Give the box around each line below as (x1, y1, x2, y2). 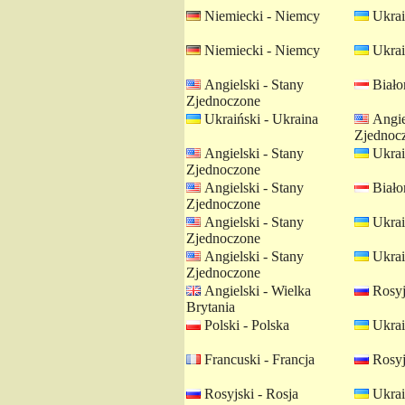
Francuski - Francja (201, 352, 315, 367)
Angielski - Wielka (201, 283, 311, 298)
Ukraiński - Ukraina (201, 111, 318, 127)
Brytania (186, 299, 235, 315)
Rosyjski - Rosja (201, 386, 298, 401)
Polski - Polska (201, 317, 289, 333)
